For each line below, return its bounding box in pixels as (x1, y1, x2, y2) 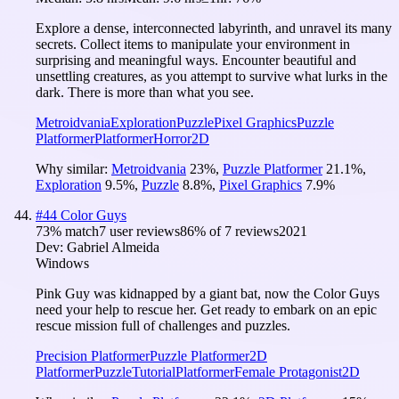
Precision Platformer (36, 347, 150, 363)
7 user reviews (99, 223, 180, 239)
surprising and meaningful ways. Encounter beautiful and (36, 52, 356, 68)
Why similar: (36, 160, 111, 176)
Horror (153, 130, 191, 146)
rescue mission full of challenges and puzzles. (36, 317, 290, 333)
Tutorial (132, 363, 175, 379)
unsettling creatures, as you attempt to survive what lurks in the (36, 68, 387, 84)
